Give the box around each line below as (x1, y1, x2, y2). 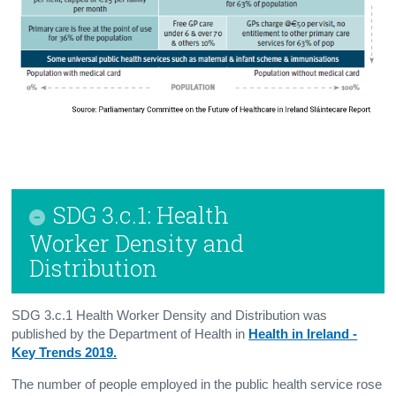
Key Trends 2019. (11, 345, 118, 360)
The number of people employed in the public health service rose (11, 377, 383, 392)
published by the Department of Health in (11, 326, 249, 341)
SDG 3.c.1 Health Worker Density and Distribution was (11, 308, 328, 323)
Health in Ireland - (248, 326, 358, 341)
